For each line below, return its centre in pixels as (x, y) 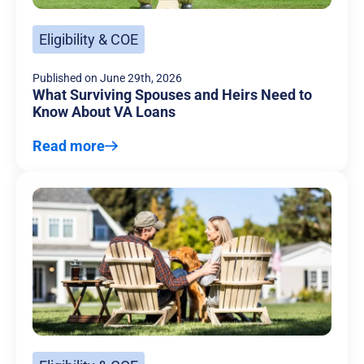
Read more (69, 146)
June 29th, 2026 (141, 78)
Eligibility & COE (89, 40)
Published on (65, 78)
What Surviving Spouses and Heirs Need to (172, 95)
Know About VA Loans (104, 112)
